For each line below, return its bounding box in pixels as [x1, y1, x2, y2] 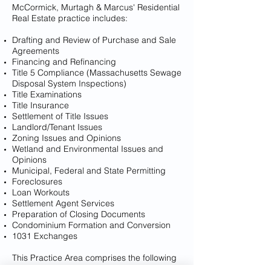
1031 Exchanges [12, 230, 77, 241]
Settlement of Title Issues [12, 111, 108, 122]
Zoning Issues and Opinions [12, 132, 121, 143]
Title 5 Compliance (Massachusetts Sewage [12, 67, 181, 78]
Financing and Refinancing [12, 56, 116, 67]
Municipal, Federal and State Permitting [12, 165, 166, 176]
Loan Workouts [12, 187, 70, 198]
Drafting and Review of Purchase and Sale [12, 34, 176, 45]
